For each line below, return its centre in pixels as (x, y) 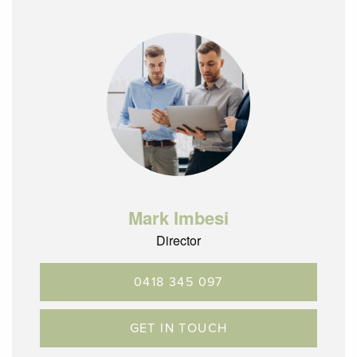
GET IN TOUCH (178, 329)
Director (178, 241)
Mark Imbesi (178, 218)
